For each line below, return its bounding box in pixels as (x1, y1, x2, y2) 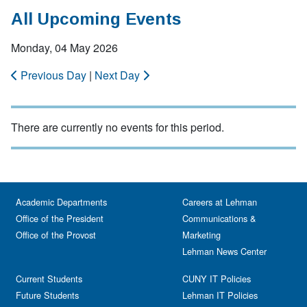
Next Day (95, 67, 143, 83)
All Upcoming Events (11, 10, 181, 28)
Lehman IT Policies (182, 288, 258, 302)
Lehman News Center (182, 245, 267, 258)
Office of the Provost (16, 228, 96, 241)
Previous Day (18, 67, 89, 83)
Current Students (16, 272, 82, 285)
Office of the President (16, 212, 103, 225)
